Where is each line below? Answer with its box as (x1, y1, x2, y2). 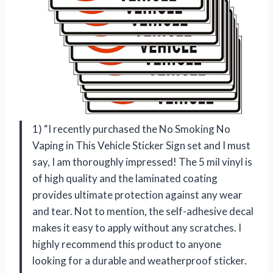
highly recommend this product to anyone (32, 238, 221, 251)
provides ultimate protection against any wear (32, 188, 243, 202)
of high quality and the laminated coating (32, 172, 218, 185)
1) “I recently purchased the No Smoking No (32, 122, 230, 136)
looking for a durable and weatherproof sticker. (32, 254, 247, 268)
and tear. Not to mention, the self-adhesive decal (32, 205, 253, 218)
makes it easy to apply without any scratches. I (32, 221, 241, 235)
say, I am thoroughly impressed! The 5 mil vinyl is (32, 155, 252, 169)
